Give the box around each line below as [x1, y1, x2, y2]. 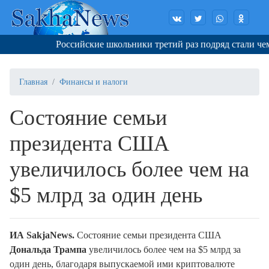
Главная [19, 77, 47, 87]
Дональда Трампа [10, 244, 86, 255]
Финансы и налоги [59, 77, 128, 87]
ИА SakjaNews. [10, 230, 74, 241]
